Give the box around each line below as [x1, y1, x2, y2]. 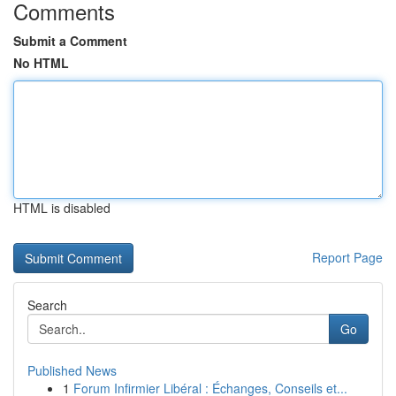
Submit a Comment [13, 32, 127, 49]
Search [27, 296, 67, 314]
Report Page [312, 248, 383, 266]
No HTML [13, 54, 69, 72]
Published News [27, 362, 117, 379]
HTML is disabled [13, 199, 110, 217]
